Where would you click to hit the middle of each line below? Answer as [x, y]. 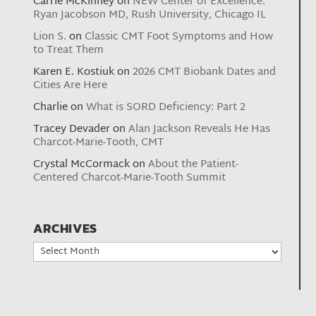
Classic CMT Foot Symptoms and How [179, 37]
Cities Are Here [71, 86]
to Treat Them [69, 51]
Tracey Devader [72, 130]
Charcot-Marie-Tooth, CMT [99, 143]
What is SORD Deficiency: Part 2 [166, 108]
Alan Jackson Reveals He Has [200, 130]
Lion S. [50, 37]
